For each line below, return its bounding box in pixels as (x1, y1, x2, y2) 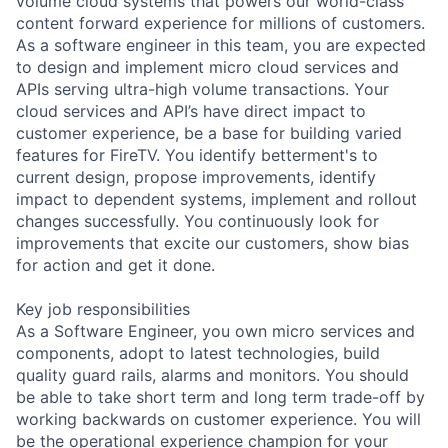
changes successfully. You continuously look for (16, 210, 379, 231)
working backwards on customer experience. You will (16, 408, 421, 429)
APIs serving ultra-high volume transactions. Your (16, 78, 389, 99)
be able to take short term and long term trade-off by (16, 386, 425, 407)
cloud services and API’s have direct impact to (16, 100, 366, 121)
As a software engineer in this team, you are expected (16, 34, 426, 55)
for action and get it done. (16, 254, 215, 275)
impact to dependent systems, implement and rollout (16, 188, 417, 209)
